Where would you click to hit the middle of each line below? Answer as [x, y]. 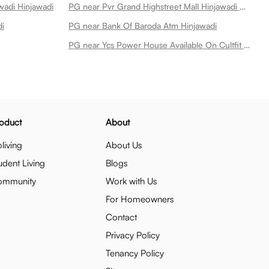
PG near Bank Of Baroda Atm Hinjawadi [143, 26]
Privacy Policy [133, 235]
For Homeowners [140, 199]
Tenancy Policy [135, 253]
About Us [124, 145]
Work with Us [131, 181]
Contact [121, 217]
